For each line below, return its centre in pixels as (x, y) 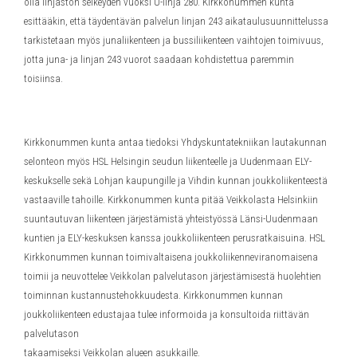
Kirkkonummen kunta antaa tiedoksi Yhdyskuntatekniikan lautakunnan (175, 142)
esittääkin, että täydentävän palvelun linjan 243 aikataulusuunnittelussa (176, 21)
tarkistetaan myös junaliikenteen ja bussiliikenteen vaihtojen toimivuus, (174, 40)
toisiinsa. (43, 78)
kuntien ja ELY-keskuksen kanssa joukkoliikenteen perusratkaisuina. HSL (175, 237)
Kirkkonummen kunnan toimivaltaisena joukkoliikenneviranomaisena (171, 257)
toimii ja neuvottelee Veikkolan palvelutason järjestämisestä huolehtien (173, 276)
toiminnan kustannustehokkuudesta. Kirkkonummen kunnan (153, 295)
